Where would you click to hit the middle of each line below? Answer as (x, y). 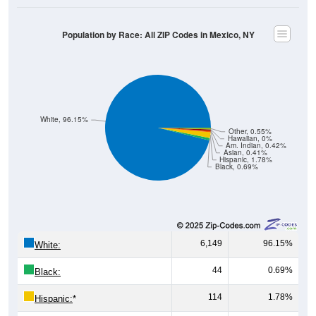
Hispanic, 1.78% (246, 159)
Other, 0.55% (250, 131)
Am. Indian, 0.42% (256, 145)
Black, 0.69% (236, 166)
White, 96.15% (64, 119)
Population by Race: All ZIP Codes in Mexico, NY (158, 35)
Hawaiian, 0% (250, 138)
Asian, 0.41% (245, 152)
